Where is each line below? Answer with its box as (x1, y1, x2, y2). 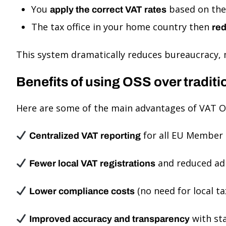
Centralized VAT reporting (29, 131, 141, 141)
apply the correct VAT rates (50, 5, 166, 15)
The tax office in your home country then (31, 21, 212, 33)
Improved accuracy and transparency (29, 214, 190, 224)
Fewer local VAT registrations (29, 158, 155, 168)
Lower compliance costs (29, 186, 135, 196)
